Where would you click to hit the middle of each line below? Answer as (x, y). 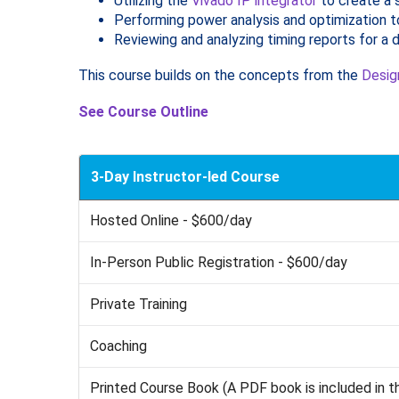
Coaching (119, 346)
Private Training (139, 304)
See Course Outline (143, 111)
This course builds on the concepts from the (220, 75)
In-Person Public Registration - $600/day (219, 262)
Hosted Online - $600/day (171, 220)
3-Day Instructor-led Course (186, 176)
